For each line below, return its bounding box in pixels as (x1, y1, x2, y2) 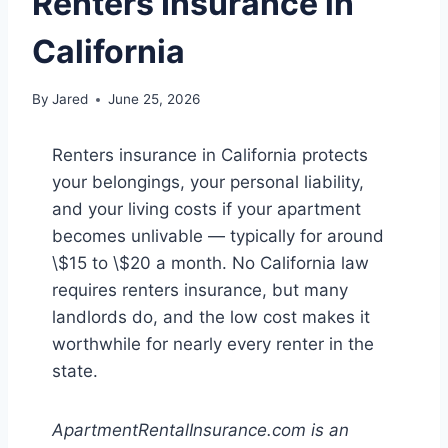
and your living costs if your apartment (52, 199, 361, 220)
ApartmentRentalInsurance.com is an (52, 420, 349, 441)
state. (52, 361, 98, 382)
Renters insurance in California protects (52, 145, 368, 166)
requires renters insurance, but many (52, 280, 348, 301)
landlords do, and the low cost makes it (52, 307, 370, 328)
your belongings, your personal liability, (52, 172, 364, 193)
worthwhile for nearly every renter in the (52, 334, 374, 355)
